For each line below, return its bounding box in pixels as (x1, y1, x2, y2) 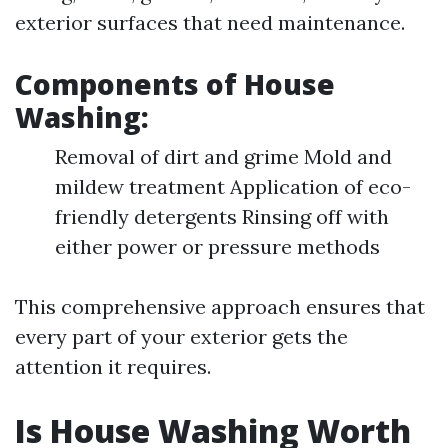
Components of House (15, 65, 335, 103)
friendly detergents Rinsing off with (55, 204, 389, 229)
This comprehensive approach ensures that (15, 294, 425, 319)
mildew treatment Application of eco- (55, 174, 411, 199)
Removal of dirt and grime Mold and (55, 144, 392, 169)
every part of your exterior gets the (15, 324, 348, 349)
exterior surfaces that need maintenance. (15, 10, 405, 35)
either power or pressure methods (55, 234, 380, 259)
